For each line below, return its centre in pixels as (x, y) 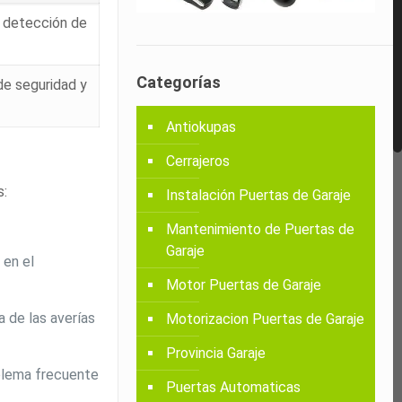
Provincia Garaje (216, 353)
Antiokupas (201, 127)
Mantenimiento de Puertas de (261, 229)
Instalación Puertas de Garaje (259, 195)
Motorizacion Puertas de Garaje (266, 319)
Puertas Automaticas (234, 387)
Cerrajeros (198, 161)
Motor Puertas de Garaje (244, 284)
